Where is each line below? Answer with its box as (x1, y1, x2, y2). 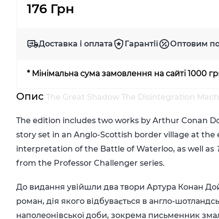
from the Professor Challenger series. (16, 158, 165, 168)
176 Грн (27, 1, 75, 17)
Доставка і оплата (39, 39, 113, 48)
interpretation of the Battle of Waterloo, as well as (16, 144, 217, 153)
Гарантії (125, 39, 159, 48)
